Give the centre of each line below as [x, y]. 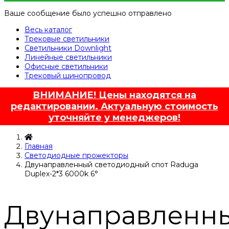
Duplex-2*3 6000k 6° [61, 174]
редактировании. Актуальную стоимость [114, 107]
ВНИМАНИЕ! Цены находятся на [114, 95]
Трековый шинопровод [68, 76]
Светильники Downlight [68, 48]
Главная [39, 146]
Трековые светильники [67, 39]
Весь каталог [48, 30]
